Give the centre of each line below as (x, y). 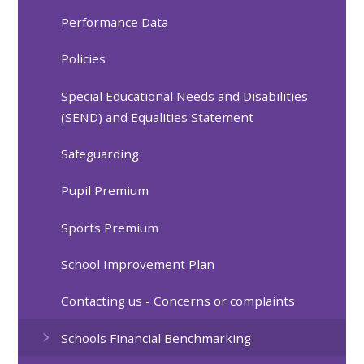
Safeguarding (100, 154)
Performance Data (115, 22)
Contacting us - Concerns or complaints (178, 301)
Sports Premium (110, 227)
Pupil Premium (105, 191)
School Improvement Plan (138, 264)
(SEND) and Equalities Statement (158, 117)
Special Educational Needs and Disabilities (185, 95)
